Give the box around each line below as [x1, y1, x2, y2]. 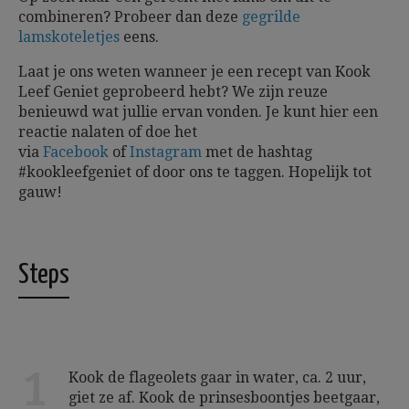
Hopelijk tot [288, 163, 372, 181]
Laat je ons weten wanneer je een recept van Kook [18, 62, 371, 80]
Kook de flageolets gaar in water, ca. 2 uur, [68, 368, 366, 386]
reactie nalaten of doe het [18, 122, 197, 141]
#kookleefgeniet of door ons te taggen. [18, 163, 288, 181]
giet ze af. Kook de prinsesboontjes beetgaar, [68, 388, 380, 406]
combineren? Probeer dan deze [18, 7, 242, 26]
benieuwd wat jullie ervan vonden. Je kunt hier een [18, 102, 378, 121]
